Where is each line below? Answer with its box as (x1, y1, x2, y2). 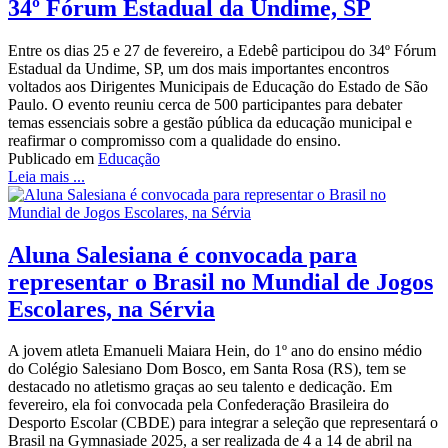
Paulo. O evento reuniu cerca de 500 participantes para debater (8, 95, 402, 113)
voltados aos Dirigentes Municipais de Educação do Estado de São (8, 77, 428, 95)
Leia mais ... (8, 167, 85, 185)
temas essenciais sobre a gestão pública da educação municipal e (8, 113, 412, 131)
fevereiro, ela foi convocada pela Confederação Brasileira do (8, 396, 389, 414)
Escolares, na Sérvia (8, 295, 215, 322)
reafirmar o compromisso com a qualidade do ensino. (8, 131, 341, 149)
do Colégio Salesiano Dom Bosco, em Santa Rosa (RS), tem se (8, 360, 406, 378)
